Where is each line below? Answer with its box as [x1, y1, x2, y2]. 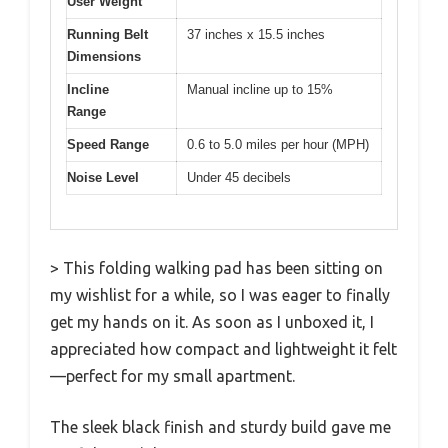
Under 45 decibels [187, 169, 291, 185]
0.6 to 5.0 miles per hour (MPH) [187, 136, 369, 152]
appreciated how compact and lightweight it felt [50, 340, 397, 359]
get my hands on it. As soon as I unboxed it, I [50, 313, 374, 332]
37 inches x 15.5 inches [187, 26, 325, 42]
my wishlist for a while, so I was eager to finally [50, 286, 390, 305]
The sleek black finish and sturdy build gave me [50, 418, 391, 437]
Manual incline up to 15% [187, 81, 333, 97]
